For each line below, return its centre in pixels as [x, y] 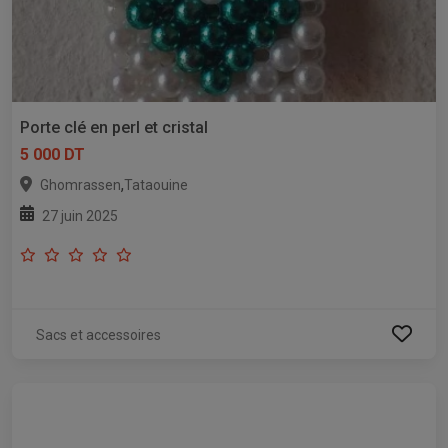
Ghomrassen [80, 184]
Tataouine [156, 184]
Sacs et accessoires [98, 334]
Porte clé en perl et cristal [114, 127]
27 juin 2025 [80, 215]
